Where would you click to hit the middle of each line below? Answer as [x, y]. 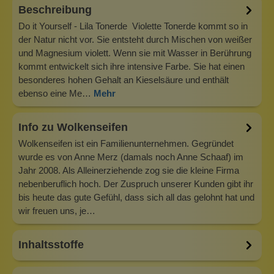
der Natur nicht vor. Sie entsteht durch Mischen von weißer [135, 39]
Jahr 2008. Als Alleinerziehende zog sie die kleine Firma [129, 170]
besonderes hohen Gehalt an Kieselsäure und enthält [124, 80]
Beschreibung [55, 10]
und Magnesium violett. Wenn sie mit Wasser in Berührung [135, 53]
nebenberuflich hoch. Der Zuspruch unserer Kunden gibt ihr [136, 183]
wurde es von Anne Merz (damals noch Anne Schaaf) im [131, 157]
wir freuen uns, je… [57, 210]
